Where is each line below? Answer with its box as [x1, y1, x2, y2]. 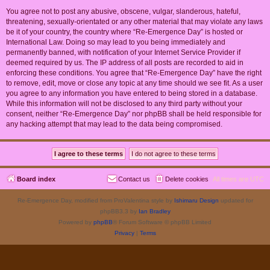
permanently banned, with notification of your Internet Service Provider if [6, 48, 240, 57]
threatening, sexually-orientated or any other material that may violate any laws [6, 17, 263, 26]
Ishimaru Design [174, 197, 219, 204]
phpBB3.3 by [99, 208, 139, 215]
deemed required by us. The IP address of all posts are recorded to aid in [6, 58, 243, 67]
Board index [17, 175, 55, 183]
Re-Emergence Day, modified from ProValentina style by [17, 197, 174, 204]
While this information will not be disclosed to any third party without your [6, 99, 242, 108]
